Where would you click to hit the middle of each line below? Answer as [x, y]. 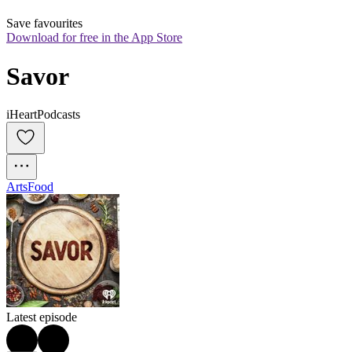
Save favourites [44, 24]
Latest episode [42, 317]
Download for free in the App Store [94, 38]
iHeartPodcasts [43, 115]
